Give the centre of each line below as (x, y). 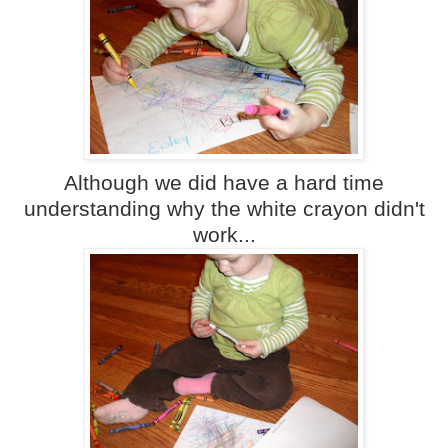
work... (224, 235)
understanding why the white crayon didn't (224, 209)
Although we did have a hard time (224, 183)
